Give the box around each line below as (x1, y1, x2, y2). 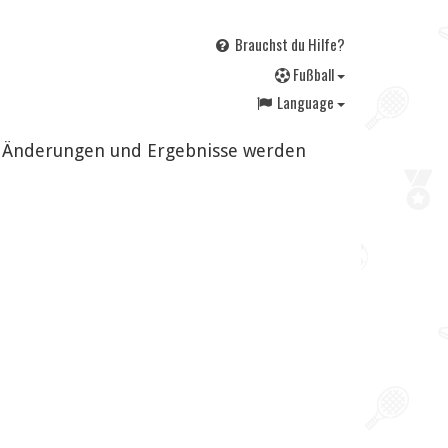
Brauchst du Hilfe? (232, 33, 345, 55)
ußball (299, 63, 337, 85)
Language (277, 91, 337, 113)
